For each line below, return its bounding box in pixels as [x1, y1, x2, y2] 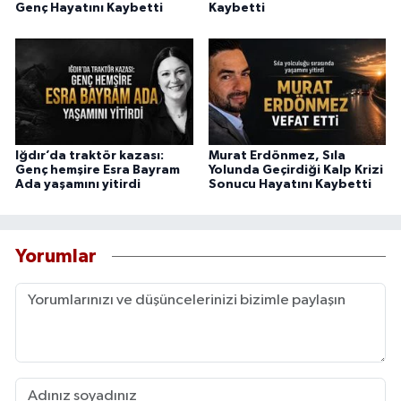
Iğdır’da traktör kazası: [15, 149, 164, 163]
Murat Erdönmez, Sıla [208, 149, 346, 163]
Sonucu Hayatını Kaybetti [208, 178, 371, 192]
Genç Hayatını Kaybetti [15, 2, 163, 15]
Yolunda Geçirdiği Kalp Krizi [208, 164, 383, 177]
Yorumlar [15, 246, 97, 266]
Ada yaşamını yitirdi [15, 178, 141, 192]
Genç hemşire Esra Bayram [15, 164, 180, 177]
